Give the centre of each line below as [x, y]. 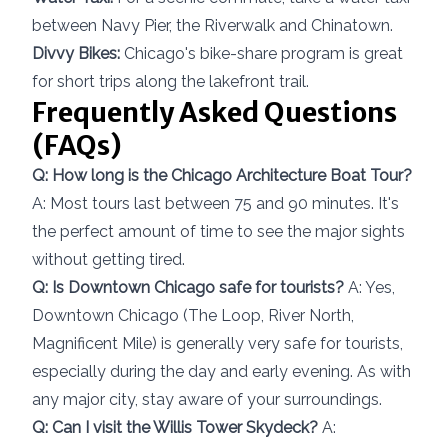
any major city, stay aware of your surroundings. [207, 400]
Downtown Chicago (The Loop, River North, [193, 316]
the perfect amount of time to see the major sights [218, 232]
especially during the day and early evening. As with [221, 372]
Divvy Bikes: [76, 54]
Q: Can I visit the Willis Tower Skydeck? [175, 428]
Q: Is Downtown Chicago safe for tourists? [188, 288]
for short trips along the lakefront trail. [170, 82]
